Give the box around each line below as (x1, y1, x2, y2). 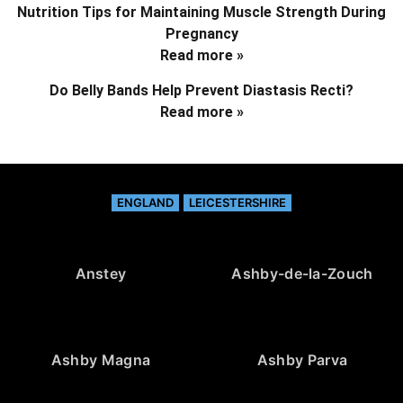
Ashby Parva (256, 350, 348, 369)
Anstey (75, 264, 127, 282)
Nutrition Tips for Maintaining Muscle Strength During (17, 3, 386, 21)
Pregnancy (165, 24, 238, 42)
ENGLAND (117, 194, 174, 210)
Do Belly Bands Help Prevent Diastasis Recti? (49, 81, 354, 99)
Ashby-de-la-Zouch (231, 264, 373, 282)
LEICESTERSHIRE (189, 194, 286, 210)
